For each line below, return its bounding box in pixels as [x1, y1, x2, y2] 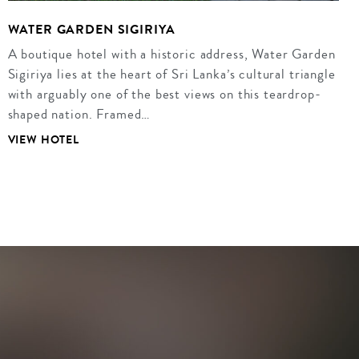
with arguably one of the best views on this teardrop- [7, 83, 321, 104]
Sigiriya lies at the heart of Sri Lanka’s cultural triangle [7, 63, 336, 84]
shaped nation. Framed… [7, 103, 151, 124]
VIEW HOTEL [7, 131, 79, 149]
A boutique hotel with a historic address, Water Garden [7, 43, 336, 64]
